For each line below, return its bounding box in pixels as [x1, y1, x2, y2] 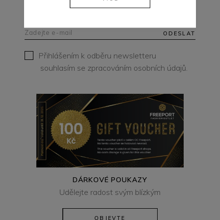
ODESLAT [163, 30, 195, 37]
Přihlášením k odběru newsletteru [38, 51, 156, 61]
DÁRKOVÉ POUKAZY [72, 175, 148, 185]
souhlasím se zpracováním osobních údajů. [40, 63, 188, 73]
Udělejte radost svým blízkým [59, 187, 161, 197]
